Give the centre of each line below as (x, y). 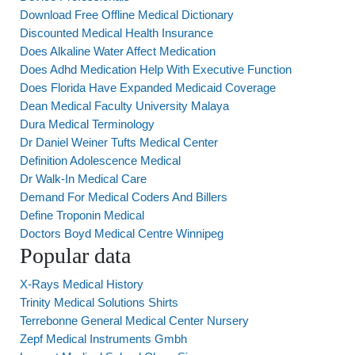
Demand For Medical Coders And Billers (124, 197)
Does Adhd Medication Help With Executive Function (156, 69)
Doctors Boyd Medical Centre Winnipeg (122, 233)
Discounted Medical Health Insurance (116, 33)
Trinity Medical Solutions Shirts (99, 302)
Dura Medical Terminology (87, 124)
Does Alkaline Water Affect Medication (118, 51)
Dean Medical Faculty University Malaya (124, 106)
